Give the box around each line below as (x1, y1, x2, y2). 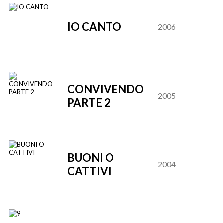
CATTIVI (67, 164, 111, 178)
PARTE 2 (67, 96, 111, 109)
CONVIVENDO (67, 82, 144, 96)
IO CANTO (67, 20, 121, 33)
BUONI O (67, 151, 114, 164)
